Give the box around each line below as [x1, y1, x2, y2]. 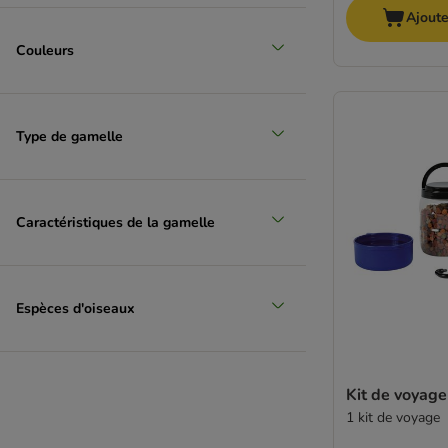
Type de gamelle [16, 126, 123, 146]
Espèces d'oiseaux [16, 298, 135, 318]
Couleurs [16, 40, 74, 60]
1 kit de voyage [346, 408, 440, 428]
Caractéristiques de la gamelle [16, 212, 215, 232]
